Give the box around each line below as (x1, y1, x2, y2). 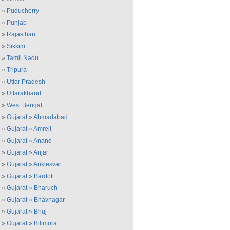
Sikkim (7, 43, 25, 50)
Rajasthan (7, 31, 35, 38)
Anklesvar (33, 161, 61, 168)
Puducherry (7, 7, 39, 14)
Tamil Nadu (7, 54, 39, 62)
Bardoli (34, 172, 54, 180)
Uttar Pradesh (7, 78, 45, 85)
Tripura (7, 66, 27, 73)
